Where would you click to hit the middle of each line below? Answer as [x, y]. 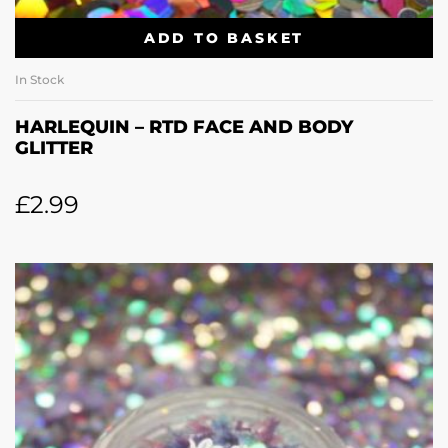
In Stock [39, 80]
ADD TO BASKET [224, 37]
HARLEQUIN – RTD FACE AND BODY [184, 127]
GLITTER [54, 148]
